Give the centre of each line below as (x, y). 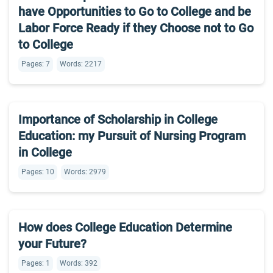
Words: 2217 (81, 64)
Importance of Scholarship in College (118, 119)
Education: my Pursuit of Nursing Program (132, 136)
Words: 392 (79, 263)
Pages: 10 (38, 172)
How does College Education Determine (125, 227)
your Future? (52, 244)
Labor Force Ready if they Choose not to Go (136, 28)
